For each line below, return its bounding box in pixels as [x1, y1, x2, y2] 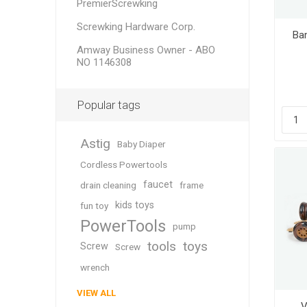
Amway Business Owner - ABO [76, 44, 215, 56]
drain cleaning [79, 180, 136, 191]
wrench [79, 262, 110, 273]
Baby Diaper [116, 138, 166, 149]
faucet [143, 179, 173, 191]
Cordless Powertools [79, 159, 167, 170]
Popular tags [76, 98, 140, 112]
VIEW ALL [76, 288, 116, 298]
